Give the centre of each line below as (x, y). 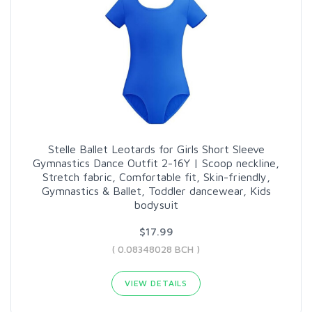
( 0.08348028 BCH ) (156, 249)
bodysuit (156, 204)
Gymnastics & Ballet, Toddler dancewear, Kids (156, 190)
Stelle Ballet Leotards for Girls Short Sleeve (156, 149)
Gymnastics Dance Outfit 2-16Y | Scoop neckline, (156, 163)
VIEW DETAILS (156, 283)
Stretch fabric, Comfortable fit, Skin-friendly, (156, 177)
